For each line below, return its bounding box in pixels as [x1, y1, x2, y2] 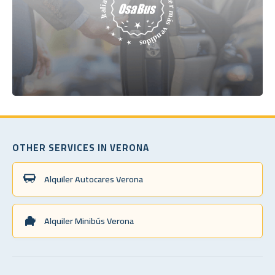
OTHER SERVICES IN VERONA [12, 138, 149, 157]
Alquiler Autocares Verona [44, 170, 143, 187]
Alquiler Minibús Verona [44, 212, 134, 229]
